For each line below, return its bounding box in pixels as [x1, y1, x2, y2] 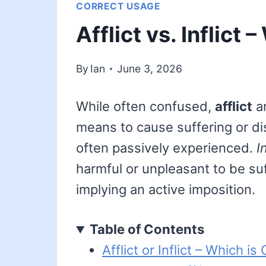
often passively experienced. [76, 140, 256, 156]
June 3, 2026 [117, 62, 183, 75]
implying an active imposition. [76, 182, 255, 198]
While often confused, [76, 99, 215, 115]
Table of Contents [90, 221, 205, 237]
